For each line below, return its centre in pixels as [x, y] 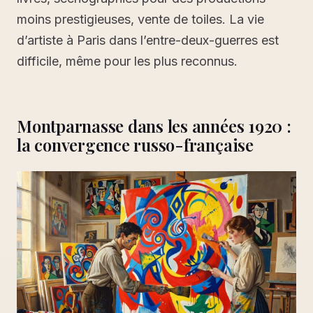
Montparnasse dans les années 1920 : [154, 126]
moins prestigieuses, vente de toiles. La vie [140, 19]
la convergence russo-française [135, 145]
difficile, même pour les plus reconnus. [127, 61]
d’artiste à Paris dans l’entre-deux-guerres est [148, 40]
